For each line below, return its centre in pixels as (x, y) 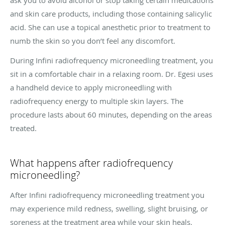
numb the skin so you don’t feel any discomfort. (93, 41)
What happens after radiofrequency (91, 163)
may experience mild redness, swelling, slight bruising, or (109, 209)
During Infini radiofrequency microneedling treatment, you (111, 61)
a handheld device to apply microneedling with (91, 88)
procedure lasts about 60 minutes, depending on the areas (111, 115)
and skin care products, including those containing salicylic (111, 14)
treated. (23, 128)
